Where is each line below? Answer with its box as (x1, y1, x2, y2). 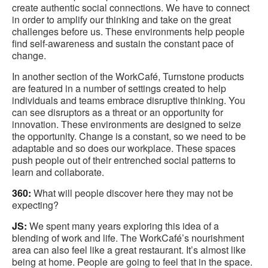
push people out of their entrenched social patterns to (12, 153, 236, 167)
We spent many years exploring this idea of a (27, 219, 219, 233)
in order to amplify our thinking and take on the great (12, 13, 231, 27)
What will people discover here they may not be (31, 186, 233, 200)
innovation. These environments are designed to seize (12, 117, 241, 132)
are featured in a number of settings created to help (12, 81, 226, 96)
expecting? (12, 198, 59, 212)
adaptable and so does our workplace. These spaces (12, 141, 236, 156)
